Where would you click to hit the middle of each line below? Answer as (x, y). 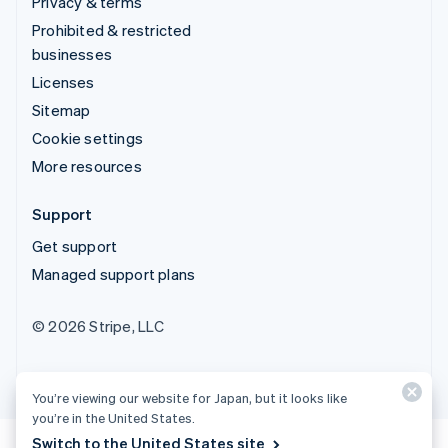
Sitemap (61, 109)
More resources (87, 165)
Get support (75, 245)
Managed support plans (114, 273)
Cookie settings (87, 137)
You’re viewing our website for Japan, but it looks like (189, 397)
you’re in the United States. (113, 417)
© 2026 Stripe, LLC (98, 325)
